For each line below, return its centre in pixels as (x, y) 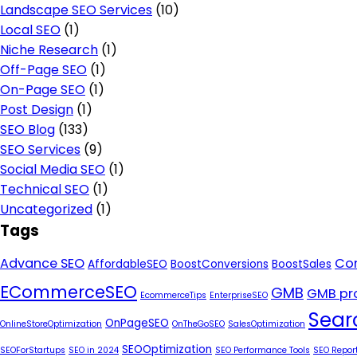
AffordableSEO (127, 264)
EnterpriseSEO (239, 295)
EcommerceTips (173, 295)
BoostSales (302, 264)
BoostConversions (220, 264)
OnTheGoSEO (198, 324)
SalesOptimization (267, 324)
